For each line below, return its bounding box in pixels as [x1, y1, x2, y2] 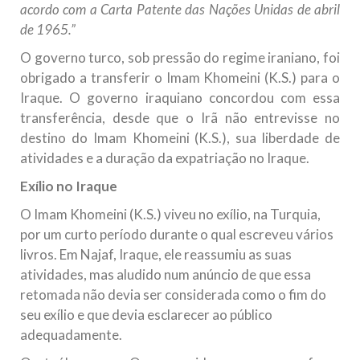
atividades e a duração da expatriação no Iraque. [20, 149, 309, 167]
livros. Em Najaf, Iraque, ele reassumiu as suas [20, 246, 292, 264]
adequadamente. [20, 326, 122, 344]
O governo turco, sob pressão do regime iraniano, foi [20, 49, 340, 67]
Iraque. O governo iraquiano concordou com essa [20, 89, 340, 107]
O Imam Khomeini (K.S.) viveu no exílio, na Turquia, [20, 206, 321, 223]
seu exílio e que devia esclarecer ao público [20, 306, 272, 324]
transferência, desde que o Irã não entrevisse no [20, 109, 340, 127]
